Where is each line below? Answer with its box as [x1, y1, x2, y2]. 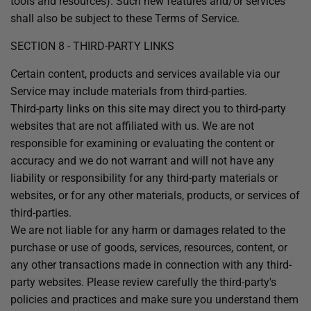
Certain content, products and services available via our [10, 67, 280, 81]
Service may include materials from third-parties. [10, 85, 247, 98]
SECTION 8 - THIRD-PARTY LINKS [10, 40, 174, 53]
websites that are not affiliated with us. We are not [10, 119, 254, 133]
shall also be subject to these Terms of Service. [10, 12, 239, 25]
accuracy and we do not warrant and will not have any [10, 154, 274, 167]
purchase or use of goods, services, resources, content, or [10, 241, 287, 254]
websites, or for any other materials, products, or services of [10, 189, 300, 202]
